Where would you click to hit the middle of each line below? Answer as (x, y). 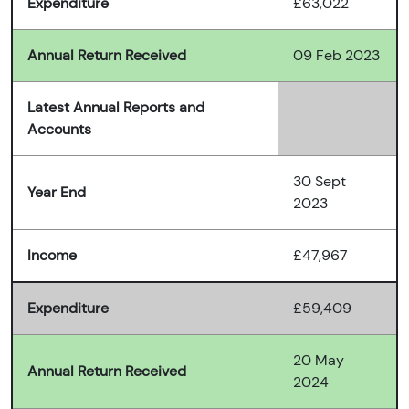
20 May (319, 361)
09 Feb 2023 (336, 56)
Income (52, 256)
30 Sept (320, 182)
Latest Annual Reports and (116, 108)
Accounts (59, 130)
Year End (57, 193)
